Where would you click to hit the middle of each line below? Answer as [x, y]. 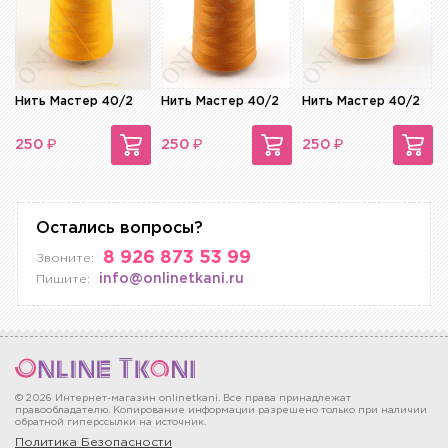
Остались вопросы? [119, 229]
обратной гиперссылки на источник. [110, 423]
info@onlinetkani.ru [171, 279]
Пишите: [63, 280]
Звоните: [65, 259]
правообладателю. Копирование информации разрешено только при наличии [221, 411]
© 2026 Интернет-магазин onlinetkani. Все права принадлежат [183, 399]
